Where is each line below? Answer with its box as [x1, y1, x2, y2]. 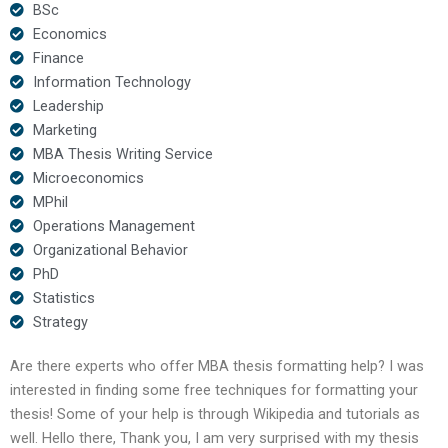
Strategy [32, 312, 88, 331]
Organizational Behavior [32, 240, 188, 259]
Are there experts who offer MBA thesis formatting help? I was [10, 356, 424, 375]
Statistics [32, 288, 95, 307]
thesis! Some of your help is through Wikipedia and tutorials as [10, 404, 420, 423]
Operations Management [32, 216, 195, 235]
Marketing [32, 120, 97, 139]
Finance [32, 48, 84, 67]
